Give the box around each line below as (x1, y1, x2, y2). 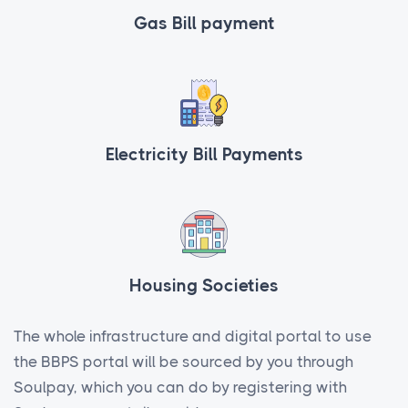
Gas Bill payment (133, 14, 275, 35)
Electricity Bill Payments (105, 145, 303, 166)
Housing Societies (129, 276, 279, 297)
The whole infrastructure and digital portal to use (14, 327, 372, 346)
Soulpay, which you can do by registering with (14, 378, 347, 397)
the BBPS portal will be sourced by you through (14, 352, 353, 372)
